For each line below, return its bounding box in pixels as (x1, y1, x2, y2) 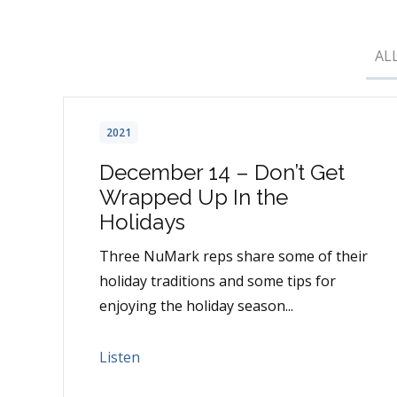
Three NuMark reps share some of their (99, 246, 368, 267)
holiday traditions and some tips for (99, 271, 336, 292)
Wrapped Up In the (99, 184, 288, 211)
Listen (99, 347, 140, 368)
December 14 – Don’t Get (99, 160, 345, 186)
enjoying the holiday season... (99, 296, 293, 316)
